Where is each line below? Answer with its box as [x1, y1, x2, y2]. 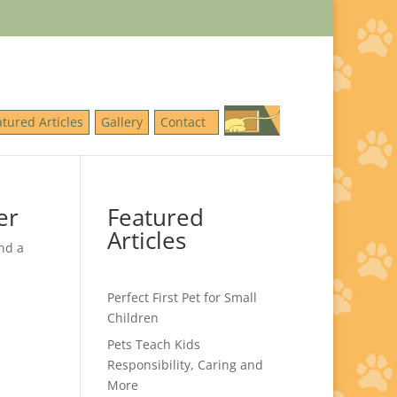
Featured [106, 201, 204, 233]
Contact [160, 113, 213, 130]
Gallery [101, 113, 143, 130]
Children [106, 309, 159, 326]
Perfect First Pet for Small [106, 289, 257, 306]
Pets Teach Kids [106, 336, 200, 353]
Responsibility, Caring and [106, 356, 263, 373]
